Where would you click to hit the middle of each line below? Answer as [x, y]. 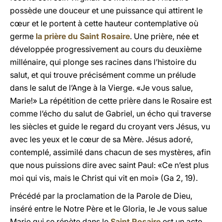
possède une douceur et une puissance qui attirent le [106, 10]
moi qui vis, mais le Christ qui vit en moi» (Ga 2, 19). [104, 178]
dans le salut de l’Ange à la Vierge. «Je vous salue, [101, 88]
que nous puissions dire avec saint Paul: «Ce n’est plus [109, 165]
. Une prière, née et [164, 36]
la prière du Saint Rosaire [83, 36]
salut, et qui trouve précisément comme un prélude [103, 75]
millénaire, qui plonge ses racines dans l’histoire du [103, 62]
